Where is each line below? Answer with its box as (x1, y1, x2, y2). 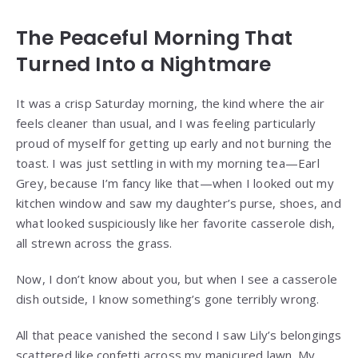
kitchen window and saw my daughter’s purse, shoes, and (16, 194, 341, 211)
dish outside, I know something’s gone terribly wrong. (16, 290, 320, 307)
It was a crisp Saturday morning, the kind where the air (16, 94, 325, 111)
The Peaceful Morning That (16, 23, 293, 52)
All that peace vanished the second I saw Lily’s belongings (16, 326, 342, 343)
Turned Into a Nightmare (16, 50, 272, 78)
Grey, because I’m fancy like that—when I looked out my (16, 174, 334, 191)
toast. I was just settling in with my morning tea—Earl (16, 154, 320, 171)
